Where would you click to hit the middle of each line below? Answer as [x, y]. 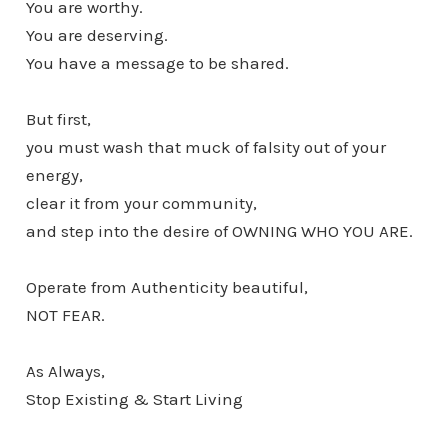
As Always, [65, 370]
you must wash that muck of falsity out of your [205, 146]
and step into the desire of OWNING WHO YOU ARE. [219, 230]
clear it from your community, [141, 202]
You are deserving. [96, 34]
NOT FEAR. [65, 314]
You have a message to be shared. [157, 62]
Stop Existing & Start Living [134, 398]
